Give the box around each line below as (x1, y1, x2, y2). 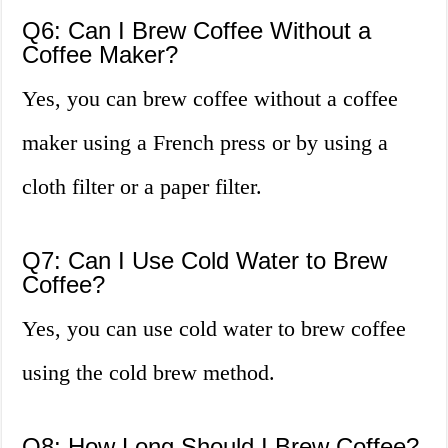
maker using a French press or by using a (22, 130, 389, 156)
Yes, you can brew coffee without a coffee (22, 86, 399, 112)
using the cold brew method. (22, 360, 276, 386)
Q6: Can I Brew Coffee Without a (22, 17, 372, 45)
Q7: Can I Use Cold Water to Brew (22, 247, 388, 275)
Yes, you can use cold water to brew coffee (22, 316, 407, 342)
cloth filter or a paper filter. (22, 174, 263, 200)
